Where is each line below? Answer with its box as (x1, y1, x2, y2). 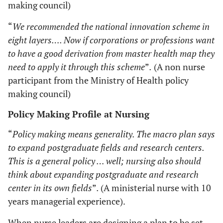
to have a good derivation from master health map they (8, 47, 215, 59)
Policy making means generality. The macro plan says (12, 127, 215, 140)
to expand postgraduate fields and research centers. (8, 141, 204, 153)
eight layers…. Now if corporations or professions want (8, 33, 215, 46)
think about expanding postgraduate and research (8, 168, 199, 180)
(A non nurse (152, 60, 205, 73)
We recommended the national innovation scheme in (12, 20, 210, 32)
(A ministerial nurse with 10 (101, 181, 211, 194)
